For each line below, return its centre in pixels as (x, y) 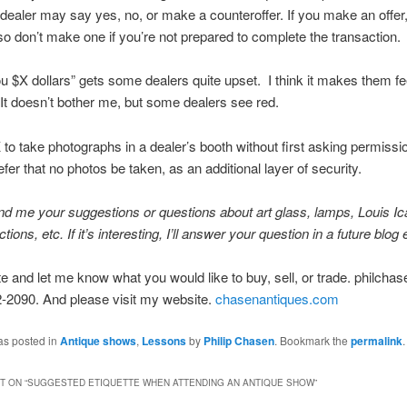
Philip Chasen (238, 340)
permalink (376, 340)
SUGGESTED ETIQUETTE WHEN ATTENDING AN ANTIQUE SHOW (170, 383)
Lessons (164, 340)
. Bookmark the (312, 340)
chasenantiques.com (277, 299)
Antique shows (98, 340)
